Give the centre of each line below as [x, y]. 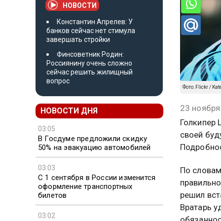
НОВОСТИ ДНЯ [69, 110]
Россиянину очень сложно [89, 63]
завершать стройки [78, 39]
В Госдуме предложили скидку [93, 138]
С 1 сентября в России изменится [97, 177]
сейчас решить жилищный [90, 72]
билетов [53, 195]
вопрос [58, 81]
